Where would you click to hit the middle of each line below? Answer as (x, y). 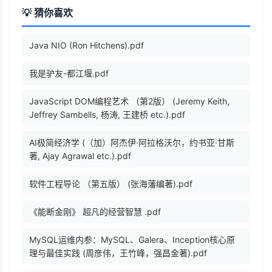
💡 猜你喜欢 (47, 13)
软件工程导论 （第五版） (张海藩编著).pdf (111, 184)
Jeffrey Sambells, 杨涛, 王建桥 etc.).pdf (107, 115)
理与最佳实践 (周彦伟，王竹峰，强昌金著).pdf (118, 253)
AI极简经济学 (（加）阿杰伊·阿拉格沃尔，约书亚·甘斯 (132, 143)
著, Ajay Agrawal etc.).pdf (80, 156)
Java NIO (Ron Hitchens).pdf (87, 46)
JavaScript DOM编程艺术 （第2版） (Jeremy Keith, (129, 101)
